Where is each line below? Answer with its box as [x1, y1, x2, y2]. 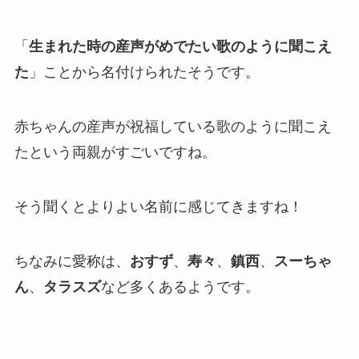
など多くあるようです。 [100, 278, 260, 295]
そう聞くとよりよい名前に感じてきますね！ [14, 199, 303, 216]
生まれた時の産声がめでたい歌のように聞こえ [28, 38, 332, 55]
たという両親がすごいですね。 [14, 144, 216, 161]
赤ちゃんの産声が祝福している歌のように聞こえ [14, 119, 332, 135]
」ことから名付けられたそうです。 [28, 64, 260, 81]
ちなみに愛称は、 [14, 252, 130, 269]
